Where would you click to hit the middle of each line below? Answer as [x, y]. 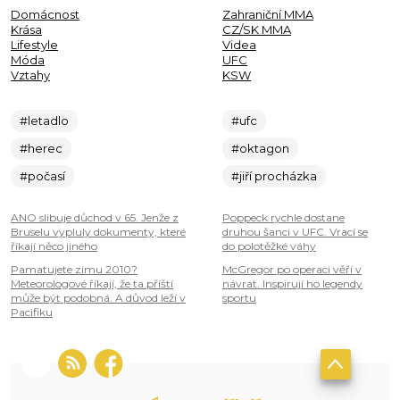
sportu [239, 298]
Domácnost [45, 15]
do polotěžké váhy [269, 246]
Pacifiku [32, 312]
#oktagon [260, 149]
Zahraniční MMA [268, 15]
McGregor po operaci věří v [292, 270]
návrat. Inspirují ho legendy [292, 284]
